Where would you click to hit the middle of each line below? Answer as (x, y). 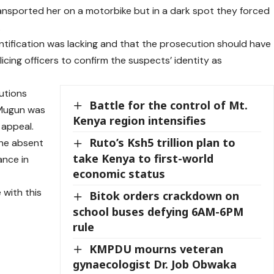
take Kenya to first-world (143, 158)
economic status (119, 173)
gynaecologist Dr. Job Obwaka (155, 265)
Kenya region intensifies (140, 121)
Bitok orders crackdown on (165, 195)
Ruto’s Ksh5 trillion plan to (163, 143)
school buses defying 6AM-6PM (158, 211)
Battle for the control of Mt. (169, 105)
